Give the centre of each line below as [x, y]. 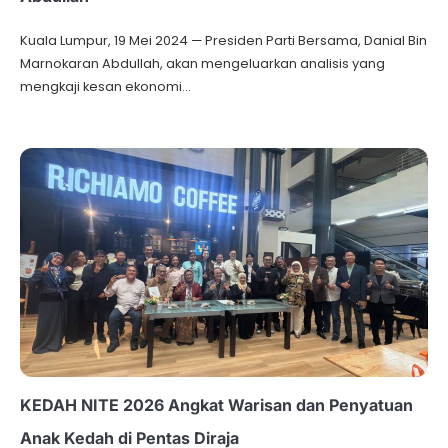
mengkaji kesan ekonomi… [105, 86]
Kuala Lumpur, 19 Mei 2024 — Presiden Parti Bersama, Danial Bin [223, 40]
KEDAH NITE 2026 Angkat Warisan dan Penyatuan [216, 405]
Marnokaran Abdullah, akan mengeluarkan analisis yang [202, 63]
